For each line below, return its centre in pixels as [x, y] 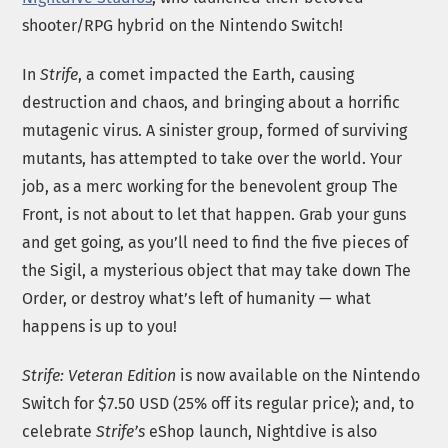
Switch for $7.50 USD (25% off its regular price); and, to [218, 403]
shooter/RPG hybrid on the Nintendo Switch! [185, 25]
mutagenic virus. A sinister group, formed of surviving [215, 130]
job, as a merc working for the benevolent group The [210, 186]
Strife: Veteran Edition [99, 375]
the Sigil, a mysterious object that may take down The [217, 270]
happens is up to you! [102, 326]
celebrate [59, 431]
